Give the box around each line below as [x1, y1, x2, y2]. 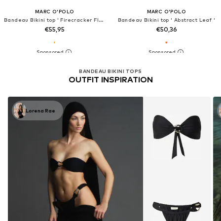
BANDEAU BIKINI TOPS [79, 68, 142, 74]
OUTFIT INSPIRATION [68, 75, 153, 85]
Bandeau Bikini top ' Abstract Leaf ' [117, 16, 215, 23]
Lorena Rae [26, 107, 55, 113]
